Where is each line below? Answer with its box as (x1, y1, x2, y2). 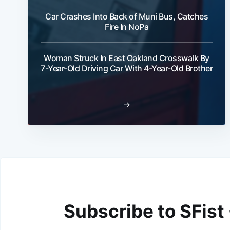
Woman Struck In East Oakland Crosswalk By (44, 53, 209, 64)
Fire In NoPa (105, 22, 148, 32)
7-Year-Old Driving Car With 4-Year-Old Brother (41, 63, 213, 74)
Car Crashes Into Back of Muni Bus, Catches (45, 11, 208, 22)
